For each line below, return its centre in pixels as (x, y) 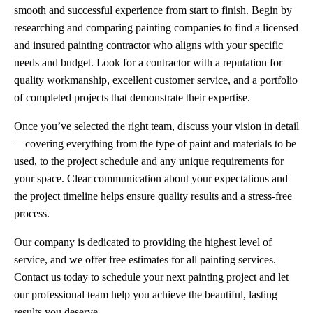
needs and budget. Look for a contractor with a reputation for (148, 62)
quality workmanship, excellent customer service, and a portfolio (156, 80)
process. (32, 213)
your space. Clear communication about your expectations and (151, 178)
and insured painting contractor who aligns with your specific (148, 45)
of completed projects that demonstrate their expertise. (132, 97)
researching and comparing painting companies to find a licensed (156, 27)
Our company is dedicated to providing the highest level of (143, 242)
